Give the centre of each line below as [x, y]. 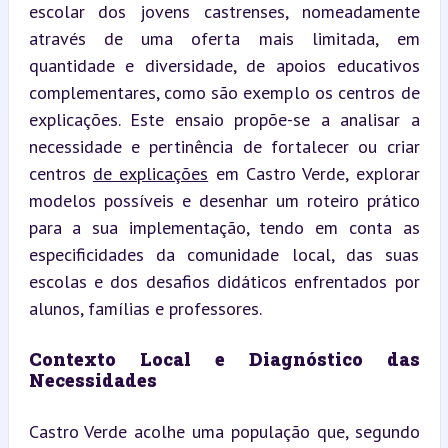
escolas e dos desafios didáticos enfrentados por [224, 281]
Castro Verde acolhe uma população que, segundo [224, 431]
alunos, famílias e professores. [145, 308]
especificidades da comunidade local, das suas [224, 254]
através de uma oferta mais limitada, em [224, 38]
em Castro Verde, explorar [314, 173]
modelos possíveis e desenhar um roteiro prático [224, 200]
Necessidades [92, 379]
